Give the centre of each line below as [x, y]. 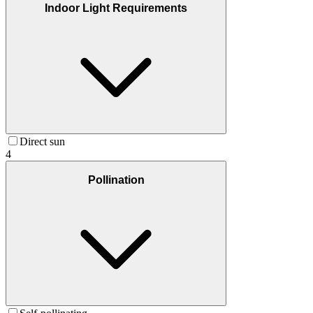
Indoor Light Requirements [116, 8]
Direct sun [42, 142]
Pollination [116, 180]
